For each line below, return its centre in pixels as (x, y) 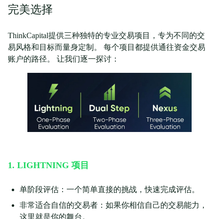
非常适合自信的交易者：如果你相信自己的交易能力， (113, 205)
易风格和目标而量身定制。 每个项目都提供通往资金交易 (107, 47)
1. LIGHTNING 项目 (48, 165)
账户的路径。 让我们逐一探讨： (64, 59)
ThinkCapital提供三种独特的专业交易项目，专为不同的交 (106, 36)
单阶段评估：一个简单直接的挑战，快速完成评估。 (109, 190)
